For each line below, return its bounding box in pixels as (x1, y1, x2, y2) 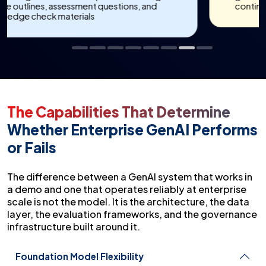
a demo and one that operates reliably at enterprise (7, 183, 246, 196)
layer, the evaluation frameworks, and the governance (7, 208, 257, 221)
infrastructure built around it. (7, 220, 140, 233)
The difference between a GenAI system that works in (7, 170, 252, 183)
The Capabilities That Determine (7, 103, 230, 121)
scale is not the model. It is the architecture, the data (7, 195, 249, 208)
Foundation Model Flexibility (15, 251, 144, 262)
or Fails (7, 138, 56, 157)
